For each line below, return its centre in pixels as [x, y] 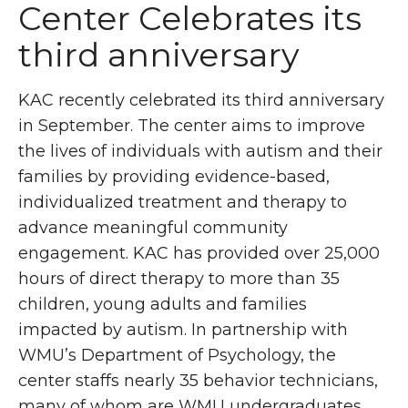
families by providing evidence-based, [174, 176]
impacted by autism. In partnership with [183, 329]
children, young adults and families [163, 304]
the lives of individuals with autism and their [200, 151]
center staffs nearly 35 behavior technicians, [198, 380]
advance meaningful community [153, 227]
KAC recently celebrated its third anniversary [201, 100]
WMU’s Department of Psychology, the [177, 355]
